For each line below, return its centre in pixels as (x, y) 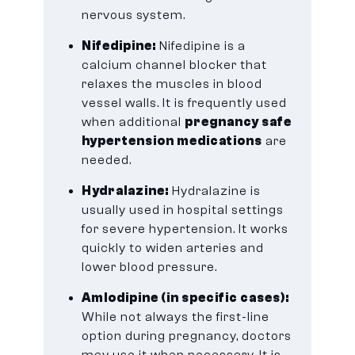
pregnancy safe (239, 122)
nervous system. (134, 15)
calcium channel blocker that (175, 65)
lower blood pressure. (150, 267)
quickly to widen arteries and (173, 248)
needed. (107, 160)
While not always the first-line (176, 317)
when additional (134, 122)
